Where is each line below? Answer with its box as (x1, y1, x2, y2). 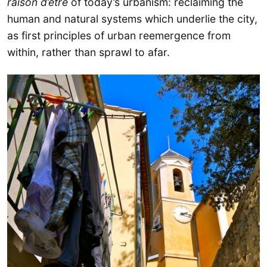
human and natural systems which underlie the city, (7, 12, 257, 25)
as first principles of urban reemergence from (7, 29, 231, 42)
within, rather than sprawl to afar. (7, 45, 170, 58)
